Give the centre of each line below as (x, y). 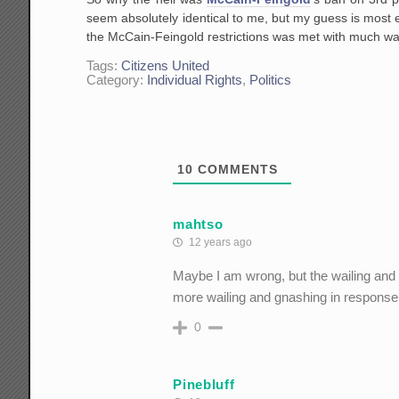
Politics (271, 81)
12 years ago (220, 243)
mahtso (198, 224)
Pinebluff (204, 384)
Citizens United (166, 66)
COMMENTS (236, 170)
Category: (117, 81)
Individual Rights (195, 81)
